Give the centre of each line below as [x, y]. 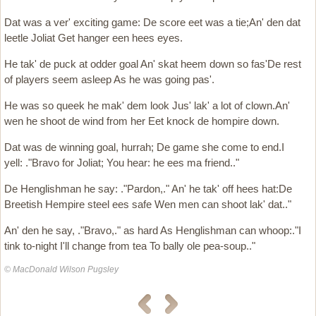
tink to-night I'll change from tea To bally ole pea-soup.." [130, 246]
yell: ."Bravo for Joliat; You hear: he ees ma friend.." [122, 163]
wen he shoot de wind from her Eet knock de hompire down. [142, 121]
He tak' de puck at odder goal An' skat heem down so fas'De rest [153, 64]
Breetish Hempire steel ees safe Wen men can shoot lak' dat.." [148, 204]
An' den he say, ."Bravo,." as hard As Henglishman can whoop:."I [153, 230]
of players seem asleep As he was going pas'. [109, 79]
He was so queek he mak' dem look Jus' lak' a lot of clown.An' [147, 105]
